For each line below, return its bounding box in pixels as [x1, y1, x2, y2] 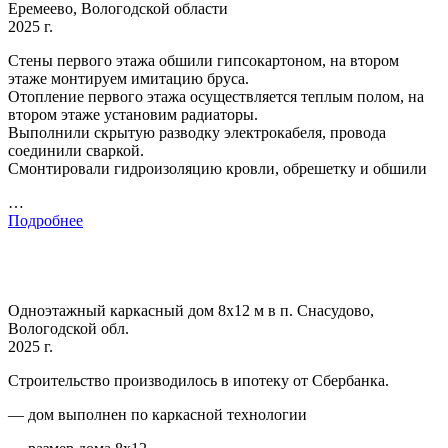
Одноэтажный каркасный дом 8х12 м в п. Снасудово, [8, 301, 374, 319]
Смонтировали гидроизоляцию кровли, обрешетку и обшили [8, 159, 427, 177]
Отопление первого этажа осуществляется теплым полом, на [8, 87, 424, 105]
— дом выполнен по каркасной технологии [8, 405, 307, 423]
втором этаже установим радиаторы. [8, 105, 258, 123]
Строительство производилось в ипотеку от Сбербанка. [8, 371, 389, 389]
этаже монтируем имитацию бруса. [8, 69, 249, 87]
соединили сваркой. [8, 141, 144, 159]
